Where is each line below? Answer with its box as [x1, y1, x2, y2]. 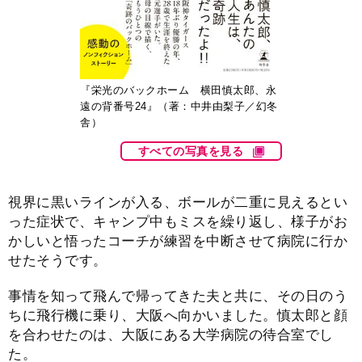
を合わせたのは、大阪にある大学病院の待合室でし [8, 327, 334, 343]
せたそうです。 [8, 252, 107, 268]
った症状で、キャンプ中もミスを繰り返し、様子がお [8, 213, 347, 229]
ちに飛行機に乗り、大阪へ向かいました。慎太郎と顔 [8, 308, 347, 324]
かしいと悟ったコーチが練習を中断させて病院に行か [8, 233, 347, 249]
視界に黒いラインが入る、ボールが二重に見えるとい [8, 194, 347, 210]
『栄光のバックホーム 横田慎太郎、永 [80, 83, 276, 96]
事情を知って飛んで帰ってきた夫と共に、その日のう [8, 288, 347, 305]
